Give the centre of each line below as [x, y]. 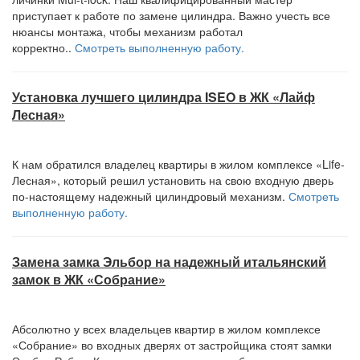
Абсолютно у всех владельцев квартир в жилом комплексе [166, 329]
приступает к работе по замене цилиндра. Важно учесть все [171, 15]
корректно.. [43, 47]
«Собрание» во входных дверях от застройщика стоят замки [172, 345]
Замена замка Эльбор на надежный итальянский [169, 262]
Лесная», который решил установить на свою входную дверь [173, 180]
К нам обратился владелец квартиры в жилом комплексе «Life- [178, 164]
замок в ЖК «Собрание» [89, 279]
